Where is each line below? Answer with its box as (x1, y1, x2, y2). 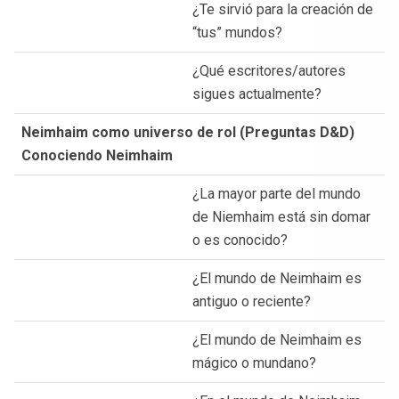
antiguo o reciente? (192, 292, 311, 310)
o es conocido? (192, 231, 288, 248)
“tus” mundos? (192, 23, 282, 41)
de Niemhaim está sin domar (192, 208, 370, 225)
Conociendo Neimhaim (21, 146, 173, 164)
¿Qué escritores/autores (192, 61, 346, 79)
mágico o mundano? (192, 354, 316, 371)
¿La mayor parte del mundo (192, 184, 361, 202)
